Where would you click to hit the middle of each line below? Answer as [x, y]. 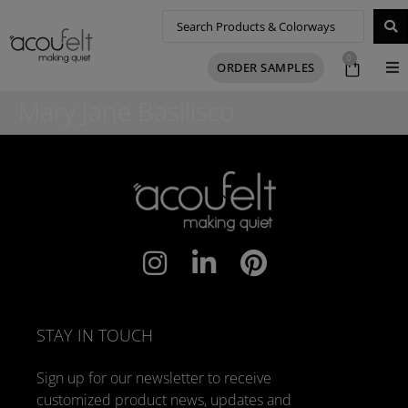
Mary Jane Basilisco [126, 111]
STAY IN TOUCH [95, 335]
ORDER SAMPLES [266, 67]
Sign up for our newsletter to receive [154, 378]
